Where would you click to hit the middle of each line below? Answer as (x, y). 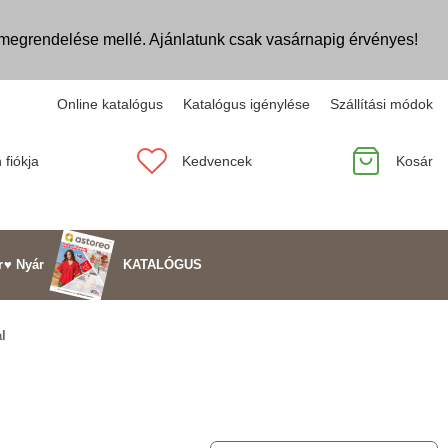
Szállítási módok (381, 104)
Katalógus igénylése (246, 104)
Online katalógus (110, 104)
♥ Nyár (24, 264)
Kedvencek (217, 160)
